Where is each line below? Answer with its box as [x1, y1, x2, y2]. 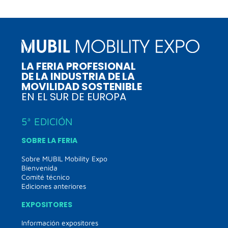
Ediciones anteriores [21, 182, 87, 191]
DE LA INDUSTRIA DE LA [21, 69, 135, 84]
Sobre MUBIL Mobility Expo [21, 154, 108, 163]
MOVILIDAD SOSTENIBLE [21, 79, 142, 94]
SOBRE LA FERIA [21, 135, 78, 146]
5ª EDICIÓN [21, 116, 73, 128]
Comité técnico [21, 173, 70, 182]
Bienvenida [21, 163, 58, 173]
